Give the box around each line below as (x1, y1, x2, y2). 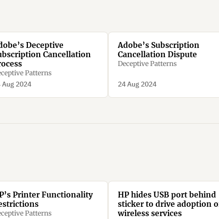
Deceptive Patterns (117, 59, 177, 68)
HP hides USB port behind (117, 190, 216, 199)
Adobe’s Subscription (117, 40, 199, 50)
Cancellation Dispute (117, 49, 197, 59)
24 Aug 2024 (117, 80, 156, 89)
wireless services (117, 208, 182, 218)
